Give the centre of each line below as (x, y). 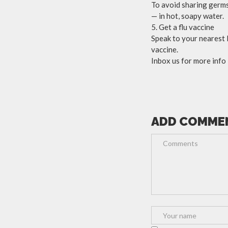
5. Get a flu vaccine (183, 27)
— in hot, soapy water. (188, 16)
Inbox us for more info (189, 60)
